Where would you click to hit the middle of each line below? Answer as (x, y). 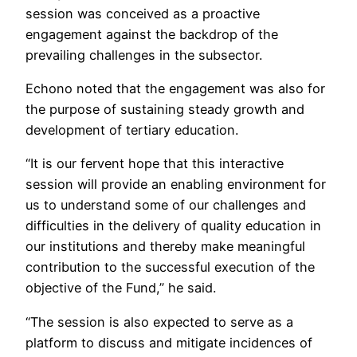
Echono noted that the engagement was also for (175, 89)
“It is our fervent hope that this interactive (155, 164)
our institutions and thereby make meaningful (165, 247)
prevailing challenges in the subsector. (144, 55)
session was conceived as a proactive (143, 13)
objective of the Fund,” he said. (121, 288)
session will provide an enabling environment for (176, 184)
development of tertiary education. (132, 130)
